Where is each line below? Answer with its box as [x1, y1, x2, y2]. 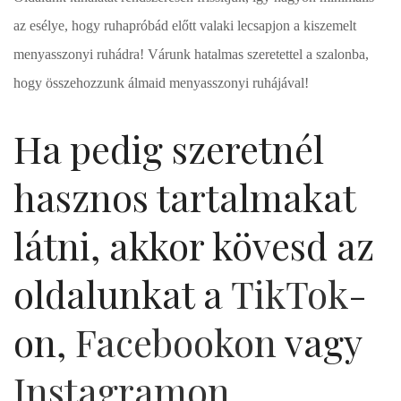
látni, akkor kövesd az [13, 220, 374, 271]
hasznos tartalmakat [13, 172, 355, 223]
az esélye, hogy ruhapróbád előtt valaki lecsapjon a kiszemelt [13, 18, 356, 34]
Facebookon [75, 317, 277, 368]
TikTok [231, 269, 348, 320]
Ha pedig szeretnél [13, 124, 324, 175]
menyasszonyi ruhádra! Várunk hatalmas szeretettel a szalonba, [13, 47, 369, 63]
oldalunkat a [13, 269, 231, 320]
